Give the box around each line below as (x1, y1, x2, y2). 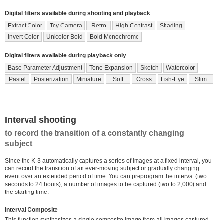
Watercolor (166, 64, 195, 71)
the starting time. (5, 188, 49, 195)
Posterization (34, 75, 69, 82)
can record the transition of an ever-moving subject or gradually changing (5, 165, 199, 172)
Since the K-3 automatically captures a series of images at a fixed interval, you (5, 157, 212, 164)
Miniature (76, 75, 101, 82)
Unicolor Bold (46, 33, 82, 40)
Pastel (9, 75, 26, 82)
